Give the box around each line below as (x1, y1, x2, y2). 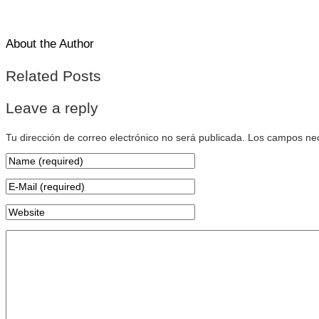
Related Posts (6, 67, 101, 84)
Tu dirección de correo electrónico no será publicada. (6, 131, 245, 143)
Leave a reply (6, 99, 98, 116)
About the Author (6, 37, 94, 51)
